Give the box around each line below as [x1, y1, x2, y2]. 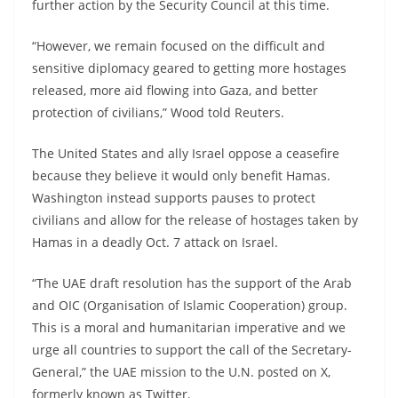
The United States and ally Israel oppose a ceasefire [32, 144, 339, 162]
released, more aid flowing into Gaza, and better [32, 81, 318, 99]
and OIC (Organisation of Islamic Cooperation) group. [32, 296, 347, 314]
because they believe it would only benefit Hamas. [32, 166, 330, 184]
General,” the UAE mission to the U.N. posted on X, [32, 362, 330, 380]
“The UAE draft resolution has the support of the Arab [32, 274, 352, 291]
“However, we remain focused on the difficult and [32, 36, 325, 54]
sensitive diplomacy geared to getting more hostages [32, 59, 346, 76]
